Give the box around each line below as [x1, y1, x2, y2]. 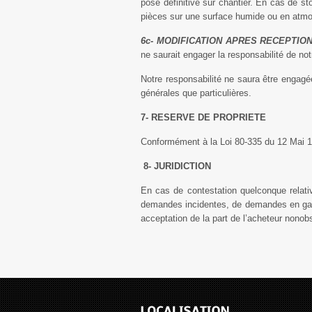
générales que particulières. [141, 88, 251, 98]
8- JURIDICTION [143, 161, 211, 171]
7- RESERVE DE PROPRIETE [141, 112, 266, 123]
